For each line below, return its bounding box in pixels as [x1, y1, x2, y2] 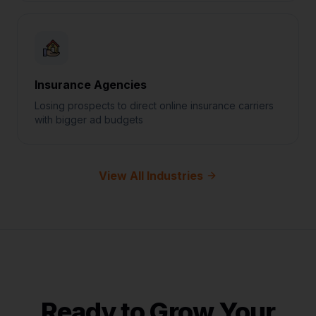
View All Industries [99, 169, 203, 183]
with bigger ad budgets [35, 114, 143, 126]
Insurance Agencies [35, 78, 147, 92]
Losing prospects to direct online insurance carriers [35, 99, 274, 111]
